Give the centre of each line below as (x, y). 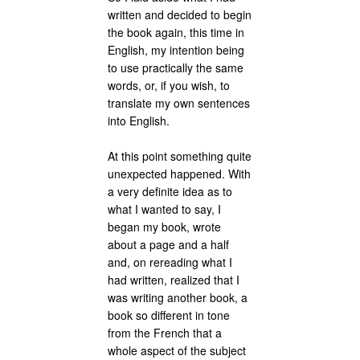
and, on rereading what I (170, 262)
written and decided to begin (180, 14)
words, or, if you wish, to (169, 85)
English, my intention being (176, 49)
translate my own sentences (179, 102)
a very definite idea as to (170, 192)
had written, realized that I (174, 280)
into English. (139, 120)
